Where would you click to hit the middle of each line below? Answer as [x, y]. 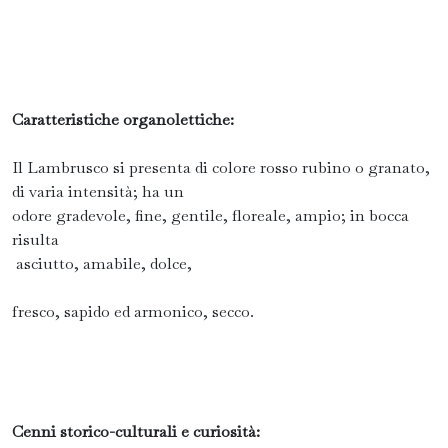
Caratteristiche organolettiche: [123, 119]
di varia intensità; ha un [100, 191]
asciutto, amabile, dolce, [104, 263]
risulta [35, 239]
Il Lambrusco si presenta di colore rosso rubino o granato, [221, 167]
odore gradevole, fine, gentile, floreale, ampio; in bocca [210, 215]
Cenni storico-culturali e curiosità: [136, 431]
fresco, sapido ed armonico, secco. [133, 311]
